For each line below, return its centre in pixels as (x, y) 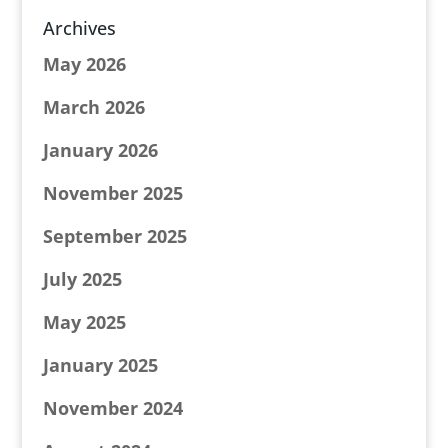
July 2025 (82, 279)
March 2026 (93, 107)
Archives (79, 28)
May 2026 (84, 64)
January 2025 (100, 365)
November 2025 (112, 193)
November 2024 (112, 408)
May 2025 (84, 322)
